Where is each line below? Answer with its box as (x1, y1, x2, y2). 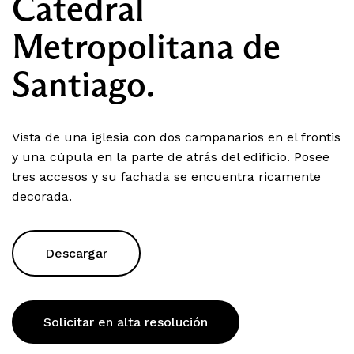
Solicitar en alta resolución (43, 314, 208, 330)
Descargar (45, 245, 107, 261)
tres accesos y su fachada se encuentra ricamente (12, 168, 321, 184)
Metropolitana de (12, 24, 281, 68)
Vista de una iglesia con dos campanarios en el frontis (12, 129, 341, 145)
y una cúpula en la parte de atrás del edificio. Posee (12, 149, 330, 164)
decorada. (12, 188, 72, 204)
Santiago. (12, 62, 155, 106)
